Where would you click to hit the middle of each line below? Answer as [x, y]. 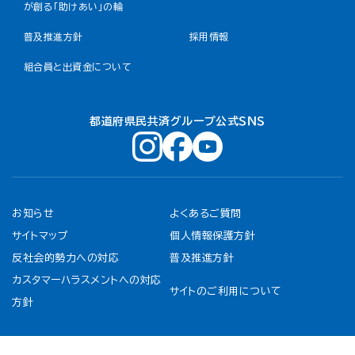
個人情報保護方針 [213, 236]
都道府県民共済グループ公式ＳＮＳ [177, 121]
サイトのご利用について [226, 291]
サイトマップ [40, 236]
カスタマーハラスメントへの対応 [87, 280]
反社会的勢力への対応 [66, 258]
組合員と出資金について [78, 67]
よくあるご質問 [206, 214]
